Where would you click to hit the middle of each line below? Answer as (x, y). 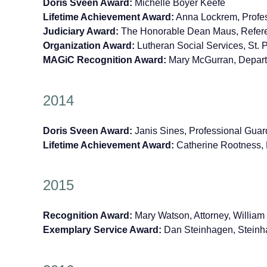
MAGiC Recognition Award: (105, 60)
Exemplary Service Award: (102, 230)
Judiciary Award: (82, 31)
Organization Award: (89, 45)
